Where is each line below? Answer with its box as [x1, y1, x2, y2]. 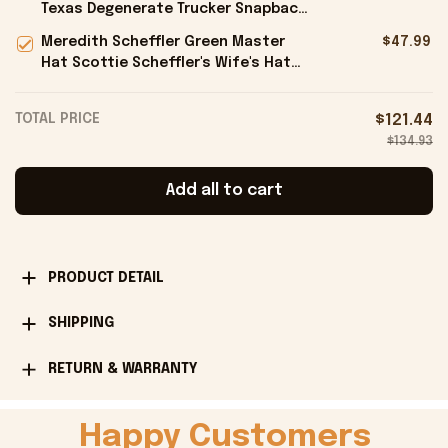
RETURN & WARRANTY [47, 361, 198, 376]
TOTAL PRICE [15, 111, 100, 126]
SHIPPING [47, 316, 114, 331]
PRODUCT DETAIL [47, 270, 164, 285]
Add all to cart [165, 182, 283, 200]
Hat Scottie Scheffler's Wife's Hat [41, 55, 291, 70]
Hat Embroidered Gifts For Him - [41, 22, 279, 37]
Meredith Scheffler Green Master [41, 34, 285, 49]
